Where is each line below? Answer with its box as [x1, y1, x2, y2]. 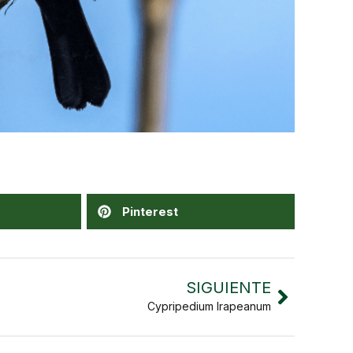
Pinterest [121, 203, 178, 219]
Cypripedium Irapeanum [147, 299, 271, 314]
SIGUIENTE [185, 278, 271, 298]
